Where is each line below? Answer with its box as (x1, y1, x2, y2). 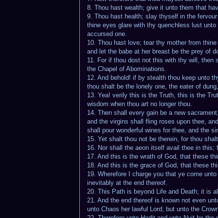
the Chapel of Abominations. (87, 65, 166, 73)
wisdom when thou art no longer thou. (87, 100, 192, 108)
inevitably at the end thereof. (87, 179, 167, 186)
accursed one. (87, 30, 127, 37)
